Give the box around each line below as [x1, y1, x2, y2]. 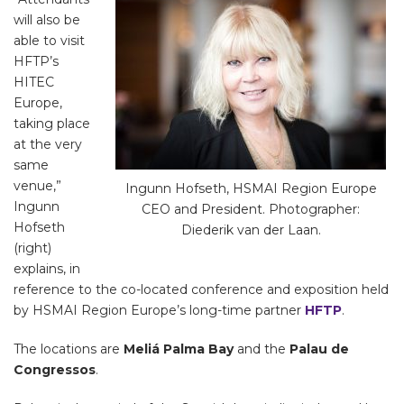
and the [234, 341, 289, 358]
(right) [14, 240, 51, 257]
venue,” [14, 178, 61, 195]
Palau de [289, 341, 349, 358]
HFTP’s [14, 53, 59, 70]
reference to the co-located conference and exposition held [14, 281, 389, 298]
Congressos [14, 362, 96, 379]
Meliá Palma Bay [124, 341, 234, 358]
